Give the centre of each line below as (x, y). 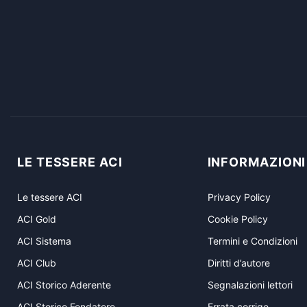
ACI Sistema (44, 241)
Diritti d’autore (238, 262)
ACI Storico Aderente (64, 284)
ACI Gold (37, 219)
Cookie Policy (237, 219)
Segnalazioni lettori (250, 284)
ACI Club (37, 262)
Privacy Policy (239, 197)
